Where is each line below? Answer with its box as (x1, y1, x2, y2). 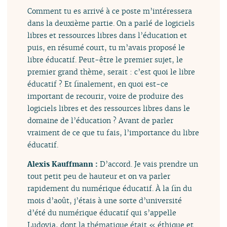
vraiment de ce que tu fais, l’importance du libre (27, 127, 200, 137)
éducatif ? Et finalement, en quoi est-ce (27, 79, 169, 89)
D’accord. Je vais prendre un (100, 159, 199, 169)
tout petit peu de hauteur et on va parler (27, 171, 171, 181)
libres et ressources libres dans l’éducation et (27, 30, 187, 40)
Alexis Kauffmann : (27, 159, 100, 169)
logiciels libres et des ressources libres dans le (27, 103, 191, 113)
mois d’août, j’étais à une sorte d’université (27, 195, 182, 205)
